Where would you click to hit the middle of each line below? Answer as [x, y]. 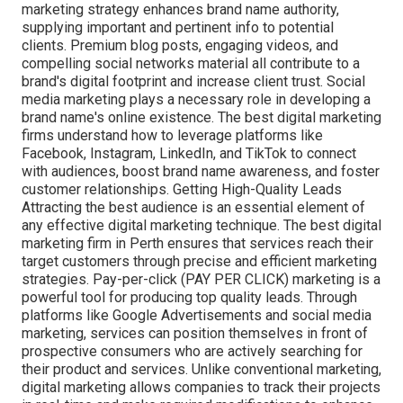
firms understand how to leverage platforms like [172, 136]
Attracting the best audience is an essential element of [193, 208]
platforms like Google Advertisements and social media [197, 316]
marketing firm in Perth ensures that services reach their [197, 244]
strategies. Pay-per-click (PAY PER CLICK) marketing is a [201, 280]
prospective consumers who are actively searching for [192, 352]
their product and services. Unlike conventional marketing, [201, 370]
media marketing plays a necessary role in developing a [196, 100]
